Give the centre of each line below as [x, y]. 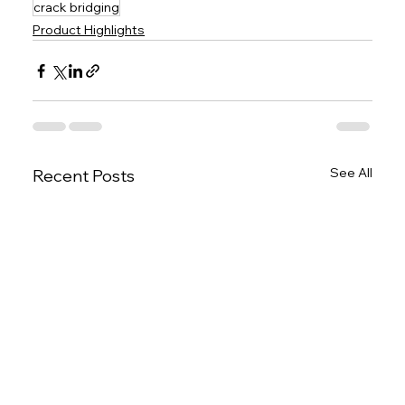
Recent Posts [84, 176]
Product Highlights [89, 30]
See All [351, 173]
